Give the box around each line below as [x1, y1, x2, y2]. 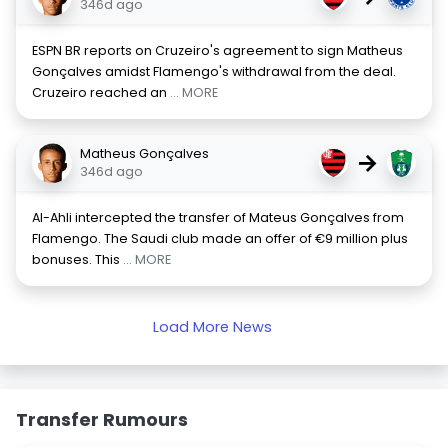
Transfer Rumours [16, 407, 188, 432]
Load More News [152, 317, 272, 337]
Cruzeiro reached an [32, 84, 170, 101]
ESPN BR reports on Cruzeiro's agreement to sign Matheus [32, 42, 403, 59]
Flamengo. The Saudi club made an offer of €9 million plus [32, 230, 408, 247]
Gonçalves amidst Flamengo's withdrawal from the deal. [32, 63, 396, 80]
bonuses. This [32, 251, 123, 268]
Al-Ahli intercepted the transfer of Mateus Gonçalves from [32, 209, 404, 226]
